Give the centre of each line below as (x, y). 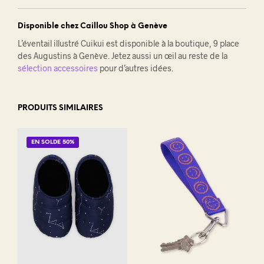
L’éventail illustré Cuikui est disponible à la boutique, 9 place (128, 43)
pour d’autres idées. (136, 68)
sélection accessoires (58, 68)
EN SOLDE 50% (53, 142)
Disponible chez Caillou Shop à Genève (93, 26)
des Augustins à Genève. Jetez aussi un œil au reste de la (123, 55)
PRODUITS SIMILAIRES (60, 108)
